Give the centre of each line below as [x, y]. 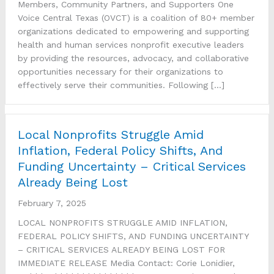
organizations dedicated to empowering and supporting [133, 31]
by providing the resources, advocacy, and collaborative [133, 58]
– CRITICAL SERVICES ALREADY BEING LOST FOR [121, 249]
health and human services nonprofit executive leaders [131, 44]
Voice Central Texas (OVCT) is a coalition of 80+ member [136, 17]
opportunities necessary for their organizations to [120, 71]
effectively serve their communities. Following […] [121, 85]
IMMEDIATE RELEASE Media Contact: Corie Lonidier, [126, 263]
